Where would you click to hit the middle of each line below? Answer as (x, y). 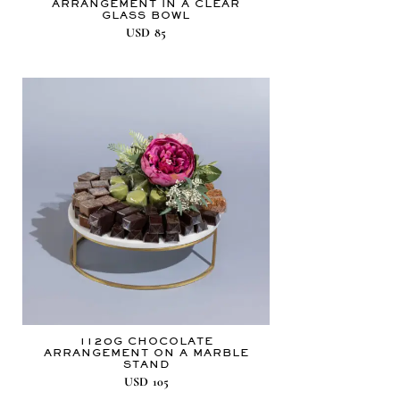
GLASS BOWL (146, 16)
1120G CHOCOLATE (146, 342)
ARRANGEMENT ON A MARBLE (146, 353)
